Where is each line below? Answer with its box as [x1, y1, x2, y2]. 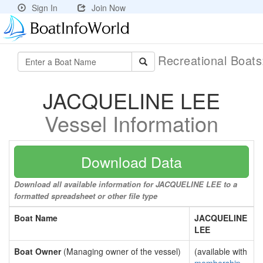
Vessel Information [45, 108, 218, 138]
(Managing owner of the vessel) [61, 245, 181, 257]
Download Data [81, 151, 182, 172]
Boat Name [14, 212, 58, 224]
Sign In [32, 2, 58, 14]
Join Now [92, 2, 126, 14]
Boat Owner [14, 245, 61, 257]
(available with [194, 245, 247, 257]
